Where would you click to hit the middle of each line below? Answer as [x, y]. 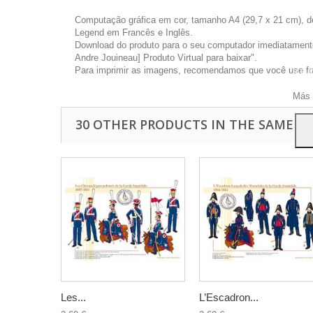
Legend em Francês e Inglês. [134, 32]
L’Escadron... [229, 297]
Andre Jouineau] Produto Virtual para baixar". [166, 58]
